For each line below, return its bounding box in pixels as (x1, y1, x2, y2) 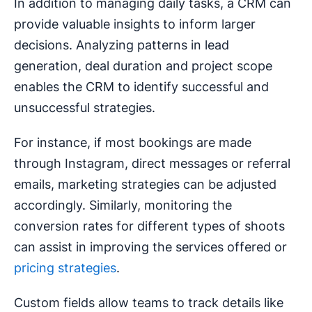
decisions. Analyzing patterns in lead (14, 38, 229, 53)
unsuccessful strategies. (14, 100, 155, 116)
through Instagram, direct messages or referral (14, 156, 290, 171)
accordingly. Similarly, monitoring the (14, 198, 232, 213)
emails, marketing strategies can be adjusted (14, 177, 276, 192)
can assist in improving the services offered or (14, 240, 287, 255)
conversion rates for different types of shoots (14, 219, 285, 234)
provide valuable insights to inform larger (14, 17, 256, 32)
